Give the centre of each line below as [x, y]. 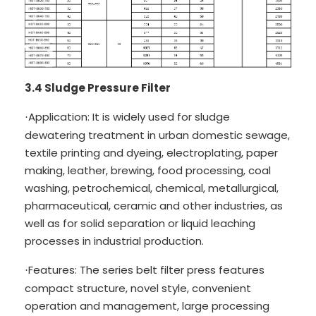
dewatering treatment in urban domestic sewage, [157, 135]
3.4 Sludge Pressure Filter [98, 87]
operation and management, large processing [147, 305]
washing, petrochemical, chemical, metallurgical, [152, 188]
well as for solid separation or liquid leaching [140, 223]
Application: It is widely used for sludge [129, 116]
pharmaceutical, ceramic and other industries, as [154, 205]
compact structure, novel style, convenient [138, 288]
